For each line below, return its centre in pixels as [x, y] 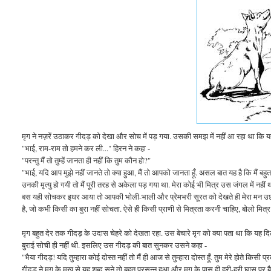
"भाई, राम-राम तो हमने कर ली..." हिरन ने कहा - [86, 148]
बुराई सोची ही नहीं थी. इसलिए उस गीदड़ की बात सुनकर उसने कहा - [115, 245]
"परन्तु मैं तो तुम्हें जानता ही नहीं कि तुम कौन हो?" [87, 160]
